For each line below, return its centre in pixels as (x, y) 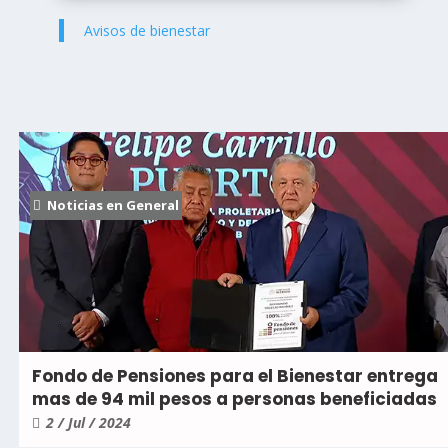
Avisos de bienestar (146, 30)
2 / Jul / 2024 (88, 423)
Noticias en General (113, 205)
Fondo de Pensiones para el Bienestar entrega (235, 376)
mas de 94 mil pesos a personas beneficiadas (234, 399)
